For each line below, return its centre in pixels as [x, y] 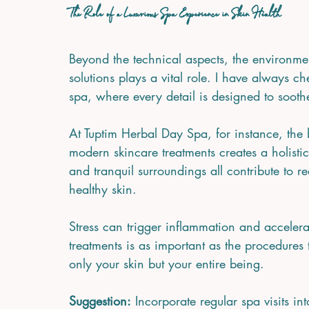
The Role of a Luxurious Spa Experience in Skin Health [175, 15]
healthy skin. [103, 189]
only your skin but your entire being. [167, 263]
